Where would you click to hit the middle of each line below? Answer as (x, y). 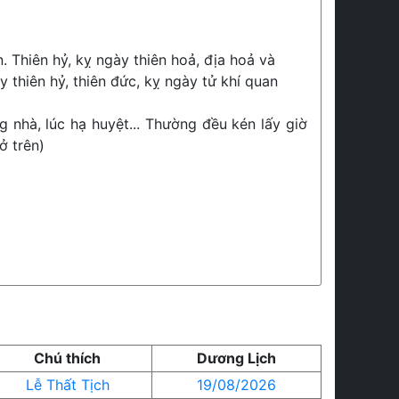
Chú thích (67, 358)
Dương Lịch (236, 358)
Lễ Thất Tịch (67, 385)
